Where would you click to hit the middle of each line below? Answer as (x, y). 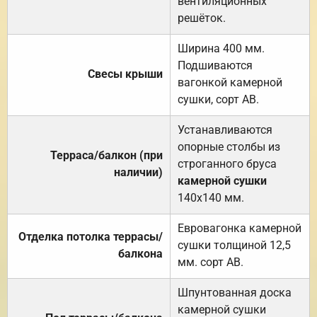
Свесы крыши (125, 74)
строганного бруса (227, 163)
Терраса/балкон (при (106, 155)
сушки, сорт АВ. (218, 99)
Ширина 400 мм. (221, 48)
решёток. (202, 18)
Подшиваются (215, 65)
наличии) (138, 172)
